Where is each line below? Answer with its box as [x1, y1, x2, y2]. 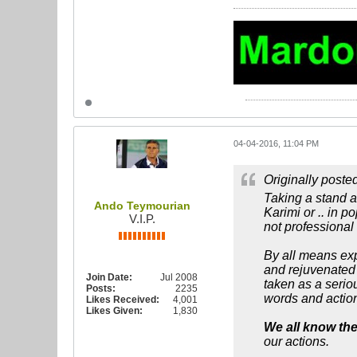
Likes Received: [86, 294, 159, 305]
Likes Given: [86, 305, 143, 316]
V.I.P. [128, 212, 155, 226]
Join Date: [86, 272, 132, 283]
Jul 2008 [160, 272, 198, 283]
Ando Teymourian [93, 199, 190, 212]
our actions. [264, 335, 329, 348]
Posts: [86, 283, 116, 294]
